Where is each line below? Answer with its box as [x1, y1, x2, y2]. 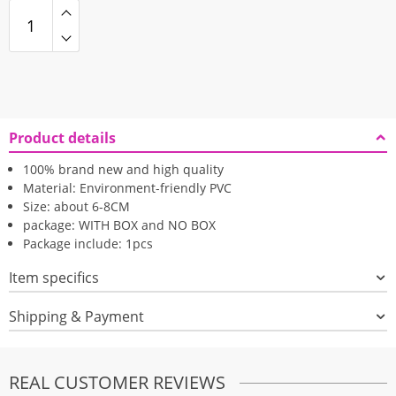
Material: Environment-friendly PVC [23, 179, 232, 196]
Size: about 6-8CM [23, 198, 130, 215]
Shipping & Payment [9, 307, 144, 326]
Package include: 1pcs [23, 235, 153, 252]
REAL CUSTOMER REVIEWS [9, 370, 225, 394]
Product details [9, 128, 116, 148]
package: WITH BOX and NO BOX [23, 217, 216, 233]
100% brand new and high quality [23, 161, 224, 178]
